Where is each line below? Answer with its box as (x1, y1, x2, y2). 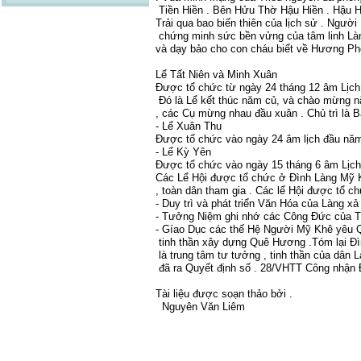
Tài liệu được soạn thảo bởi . (156, 288, 293, 300)
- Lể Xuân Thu (156, 120, 225, 132)
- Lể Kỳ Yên (156, 146, 214, 158)
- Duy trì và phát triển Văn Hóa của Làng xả (156, 197, 359, 210)
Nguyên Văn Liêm (156, 301, 245, 313)
